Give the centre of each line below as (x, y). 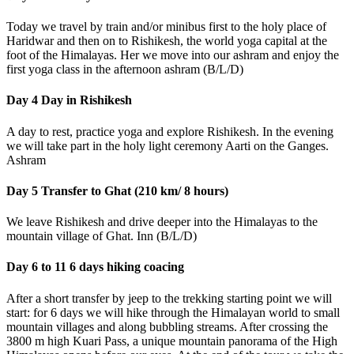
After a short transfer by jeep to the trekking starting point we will (169, 298)
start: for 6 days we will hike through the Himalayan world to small (173, 312)
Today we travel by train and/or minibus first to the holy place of (166, 27)
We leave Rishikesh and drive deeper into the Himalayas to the (162, 222)
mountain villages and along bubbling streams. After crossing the (167, 326)
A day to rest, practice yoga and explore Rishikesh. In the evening (170, 131)
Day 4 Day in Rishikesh (69, 100)
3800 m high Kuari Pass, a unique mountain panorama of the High (172, 341)
